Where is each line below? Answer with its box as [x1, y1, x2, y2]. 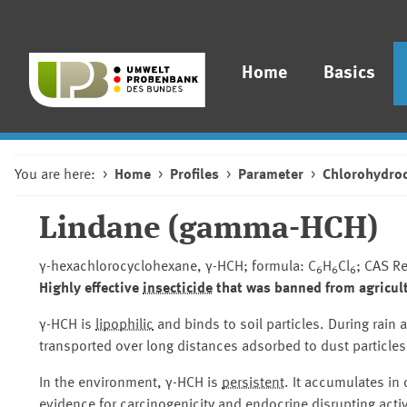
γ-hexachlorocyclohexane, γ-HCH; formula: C [39, 260, 316, 274]
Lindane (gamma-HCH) [39, 213, 378, 245]
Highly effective [39, 282, 143, 296]
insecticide [143, 282, 213, 296]
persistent [222, 376, 284, 391]
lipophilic [95, 318, 154, 333]
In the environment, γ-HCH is [39, 376, 222, 391]
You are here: [15, 168, 95, 183]
